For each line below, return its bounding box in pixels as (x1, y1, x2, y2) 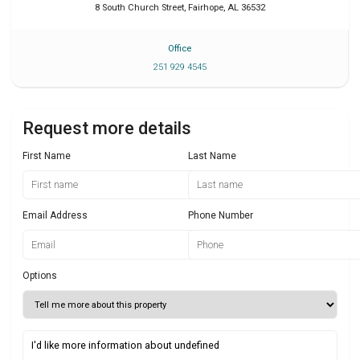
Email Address (22, 210, 88, 222)
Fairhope (188, 2, 223, 14)
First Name (22, 149, 71, 162)
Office (168, 43, 191, 54)
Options (22, 269, 57, 281)
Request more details (22, 117, 191, 138)
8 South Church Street (95, 2, 184, 14)
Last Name (188, 149, 236, 162)
